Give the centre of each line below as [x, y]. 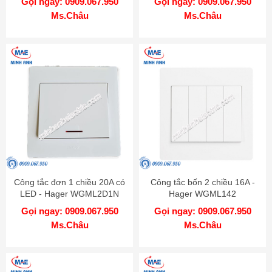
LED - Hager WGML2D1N [70, 194]
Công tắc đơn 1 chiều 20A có [70, 182]
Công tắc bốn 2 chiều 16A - [202, 182]
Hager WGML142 [202, 194]
